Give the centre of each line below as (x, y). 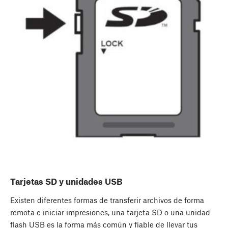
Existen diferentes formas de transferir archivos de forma (107, 200)
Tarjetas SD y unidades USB (66, 181)
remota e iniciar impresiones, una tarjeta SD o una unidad (110, 212)
